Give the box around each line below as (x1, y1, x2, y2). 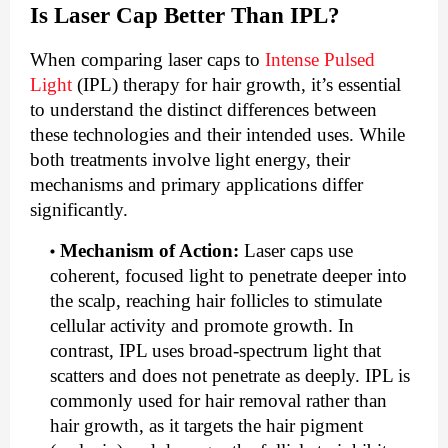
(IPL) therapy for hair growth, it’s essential (72, 74, 401, 96)
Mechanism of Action (60, 240, 233, 262)
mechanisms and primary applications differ (30, 174, 363, 196)
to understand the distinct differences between (30, 99, 377, 121)
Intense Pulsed (265, 49, 375, 71)
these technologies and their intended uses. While (30, 124, 405, 146)
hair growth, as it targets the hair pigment (50, 415, 363, 437)
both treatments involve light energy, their (30, 149, 350, 171)
